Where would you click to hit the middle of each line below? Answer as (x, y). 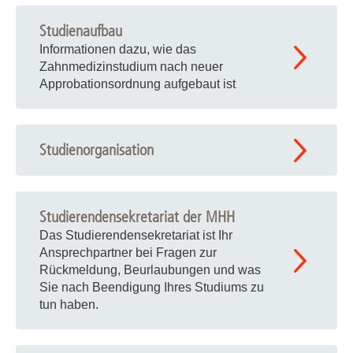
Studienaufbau (81, 31)
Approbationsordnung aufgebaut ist (137, 84)
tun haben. (69, 305)
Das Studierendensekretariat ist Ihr (136, 235)
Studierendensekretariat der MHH (137, 217)
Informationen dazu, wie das (118, 49)
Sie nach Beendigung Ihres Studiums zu (152, 287)
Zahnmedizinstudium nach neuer (131, 67)
